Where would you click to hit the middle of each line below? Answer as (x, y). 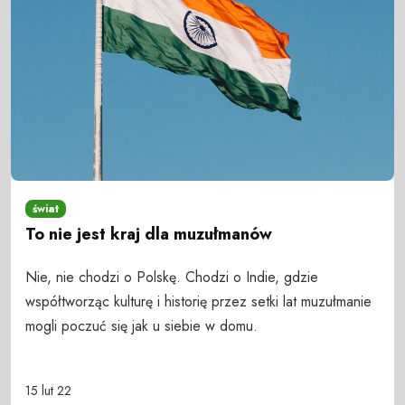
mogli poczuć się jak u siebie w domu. (141, 325)
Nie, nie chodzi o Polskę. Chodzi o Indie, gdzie (172, 277)
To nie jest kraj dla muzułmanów (149, 235)
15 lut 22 (48, 390)
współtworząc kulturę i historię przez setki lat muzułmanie (198, 301)
